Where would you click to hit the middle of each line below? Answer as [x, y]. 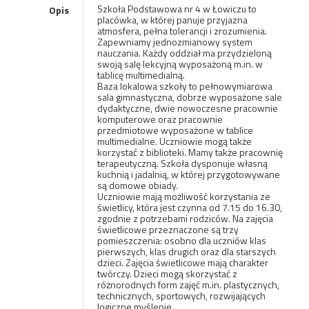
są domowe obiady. [137, 185]
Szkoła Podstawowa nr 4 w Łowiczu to [177, 9]
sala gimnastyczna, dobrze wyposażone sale [189, 97]
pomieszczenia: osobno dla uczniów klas [181, 240]
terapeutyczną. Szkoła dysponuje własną [182, 163]
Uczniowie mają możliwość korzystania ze [183, 196]
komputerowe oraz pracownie [160, 119]
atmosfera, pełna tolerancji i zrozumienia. [182, 31]
